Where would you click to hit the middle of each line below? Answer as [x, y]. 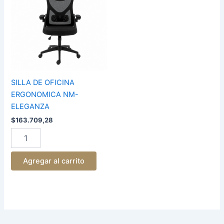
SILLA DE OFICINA [43, 83]
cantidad [25, 39]
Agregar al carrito [54, 161]
